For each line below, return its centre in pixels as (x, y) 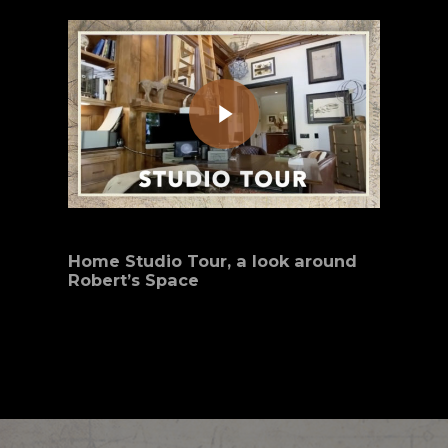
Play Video (210, 78)
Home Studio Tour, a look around (213, 261)
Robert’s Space (134, 280)
